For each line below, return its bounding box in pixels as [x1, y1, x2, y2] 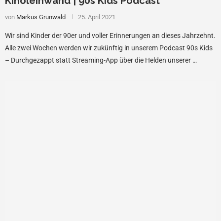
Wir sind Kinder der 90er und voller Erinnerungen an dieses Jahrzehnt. [5, 31, 216, 39]
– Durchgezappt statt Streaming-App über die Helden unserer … [5, 56, 197, 64]
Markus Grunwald [16, 13, 66, 21]
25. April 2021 [78, 13, 115, 21]
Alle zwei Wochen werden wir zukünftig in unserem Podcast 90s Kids [5, 43, 213, 52]
